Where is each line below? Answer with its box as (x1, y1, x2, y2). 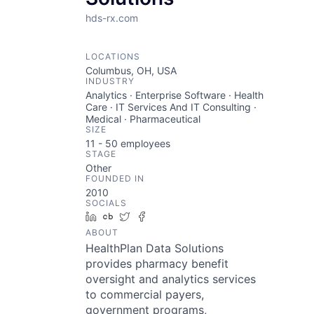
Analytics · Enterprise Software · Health (86, 89, 264, 101)
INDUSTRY (86, 76, 135, 86)
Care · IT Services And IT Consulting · (86, 101, 257, 113)
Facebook (152, 210, 198, 222)
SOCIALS (86, 198, 127, 208)
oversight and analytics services (86, 272, 256, 286)
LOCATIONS (86, 51, 140, 62)
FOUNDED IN (86, 173, 144, 184)
